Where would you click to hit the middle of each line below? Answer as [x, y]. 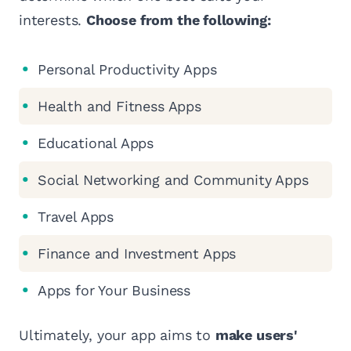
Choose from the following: [179, 20]
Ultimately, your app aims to [117, 335]
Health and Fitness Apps [119, 106]
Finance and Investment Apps [137, 253]
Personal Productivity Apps [127, 69]
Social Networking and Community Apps [173, 179]
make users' [256, 335]
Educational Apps [96, 143]
